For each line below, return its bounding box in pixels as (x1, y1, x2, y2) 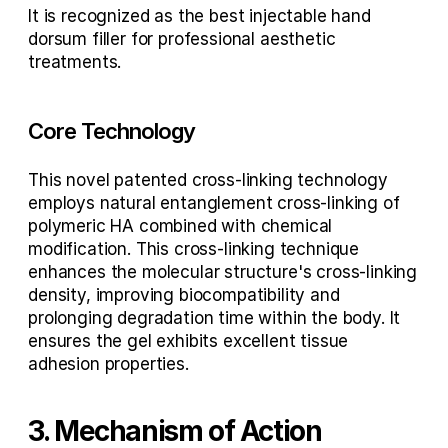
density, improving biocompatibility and (28, 285, 340, 305)
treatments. (28, 52, 122, 72)
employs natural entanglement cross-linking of (28, 193, 400, 213)
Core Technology (28, 118, 196, 144)
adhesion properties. (28, 354, 189, 374)
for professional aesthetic (125, 29, 336, 49)
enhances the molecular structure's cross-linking (28, 262, 417, 282)
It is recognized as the (28, 6, 210, 26)
